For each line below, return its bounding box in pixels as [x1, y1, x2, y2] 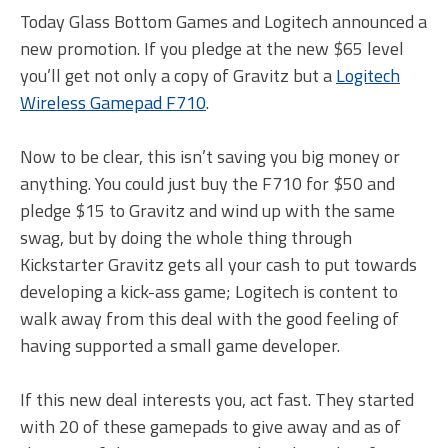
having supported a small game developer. [20, 332, 340, 360]
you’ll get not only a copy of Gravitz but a [20, 62, 336, 90]
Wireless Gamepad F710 [20, 89, 206, 117]
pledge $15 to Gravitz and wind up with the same [20, 197, 395, 225]
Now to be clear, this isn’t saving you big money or [20, 143, 400, 171]
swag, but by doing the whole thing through [20, 224, 352, 252]
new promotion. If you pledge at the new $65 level [20, 35, 404, 63]
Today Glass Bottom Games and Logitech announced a [20, 8, 427, 36]
